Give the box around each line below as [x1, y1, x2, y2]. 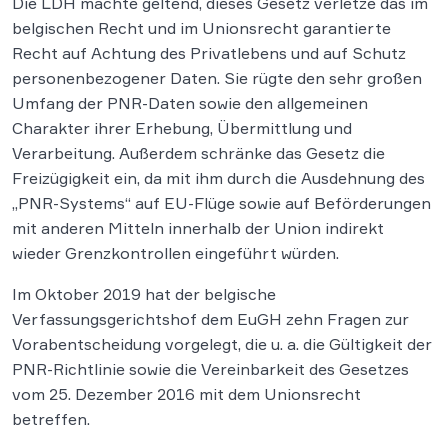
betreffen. [12, 409, 90, 429]
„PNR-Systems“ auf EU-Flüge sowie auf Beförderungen [12, 193, 431, 213]
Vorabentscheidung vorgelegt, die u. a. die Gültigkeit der [12, 334, 432, 354]
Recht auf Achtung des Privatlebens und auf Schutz [12, 43, 406, 63]
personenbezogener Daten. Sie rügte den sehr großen [12, 68, 422, 88]
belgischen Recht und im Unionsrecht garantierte [12, 18, 391, 38]
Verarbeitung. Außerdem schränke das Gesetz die [12, 143, 385, 163]
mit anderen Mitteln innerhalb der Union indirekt [12, 218, 384, 238]
